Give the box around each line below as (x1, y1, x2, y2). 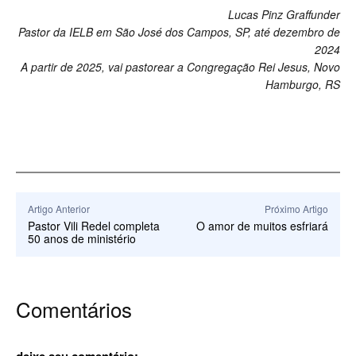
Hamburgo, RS (265, 76, 340, 93)
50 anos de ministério (28, 230, 136, 247)
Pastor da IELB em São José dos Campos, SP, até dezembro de (18, 24, 340, 41)
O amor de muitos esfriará (195, 218, 328, 234)
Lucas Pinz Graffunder (228, 6, 340, 23)
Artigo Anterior (28, 202, 90, 216)
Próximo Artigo (264, 202, 328, 216)
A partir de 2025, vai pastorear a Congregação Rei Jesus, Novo (21, 59, 340, 75)
